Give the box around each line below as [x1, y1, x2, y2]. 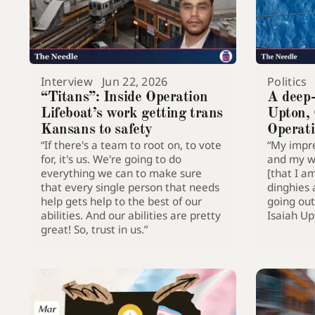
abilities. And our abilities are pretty [41, 207, 221, 222]
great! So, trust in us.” [41, 221, 148, 236]
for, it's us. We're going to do [41, 151, 181, 166]
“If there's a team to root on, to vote [41, 137, 221, 152]
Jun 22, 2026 [101, 73, 168, 89]
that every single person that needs [41, 179, 219, 194]
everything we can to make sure [41, 165, 202, 180]
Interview [41, 73, 93, 89]
